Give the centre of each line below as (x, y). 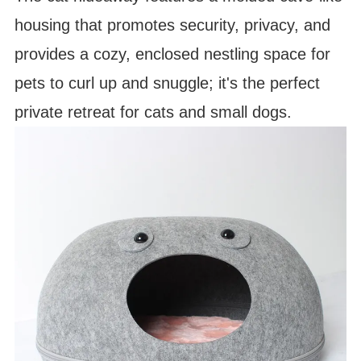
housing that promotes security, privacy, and (173, 25)
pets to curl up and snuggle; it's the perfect (168, 83)
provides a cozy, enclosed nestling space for (173, 54)
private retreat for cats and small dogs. (154, 112)
